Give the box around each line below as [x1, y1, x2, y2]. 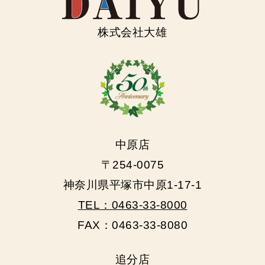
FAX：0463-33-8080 [77, 219, 188, 232]
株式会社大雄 [98, 26, 167, 39]
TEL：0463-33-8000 [77, 199, 188, 212]
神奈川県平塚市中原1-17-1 [63, 179, 202, 192]
